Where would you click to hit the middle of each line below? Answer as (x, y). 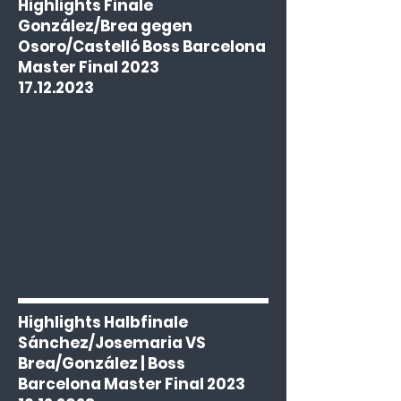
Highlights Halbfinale (103, 322)
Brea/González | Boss (102, 363)
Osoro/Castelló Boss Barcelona (142, 47)
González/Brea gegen (105, 26)
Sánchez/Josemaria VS (112, 343)
